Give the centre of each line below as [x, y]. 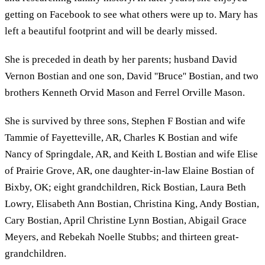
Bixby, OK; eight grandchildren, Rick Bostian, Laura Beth [125, 187]
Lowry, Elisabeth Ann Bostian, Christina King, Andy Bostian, [132, 203]
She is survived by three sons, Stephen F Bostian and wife [125, 121]
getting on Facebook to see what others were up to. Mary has [131, 14]
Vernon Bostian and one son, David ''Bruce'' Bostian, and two [132, 76]
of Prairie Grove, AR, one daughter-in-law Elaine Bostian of [130, 170]
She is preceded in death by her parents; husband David [121, 59]
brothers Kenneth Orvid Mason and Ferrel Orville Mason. [125, 92]
